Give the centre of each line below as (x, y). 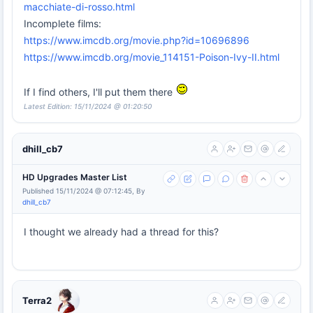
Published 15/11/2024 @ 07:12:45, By (84, 191)
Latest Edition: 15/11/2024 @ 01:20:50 (88, 107)
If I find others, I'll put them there (100, 92)
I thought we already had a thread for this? (121, 232)
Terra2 (37, 301)
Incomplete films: (63, 24)
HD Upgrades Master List (75, 177)
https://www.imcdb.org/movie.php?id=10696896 (137, 41)
